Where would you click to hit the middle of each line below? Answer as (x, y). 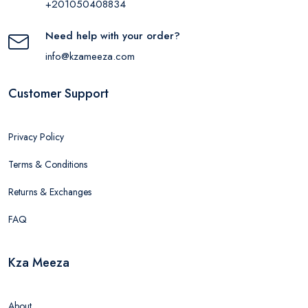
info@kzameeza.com (90, 56)
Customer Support (58, 93)
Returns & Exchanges (50, 192)
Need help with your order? (113, 36)
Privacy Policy (36, 137)
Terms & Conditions (48, 164)
